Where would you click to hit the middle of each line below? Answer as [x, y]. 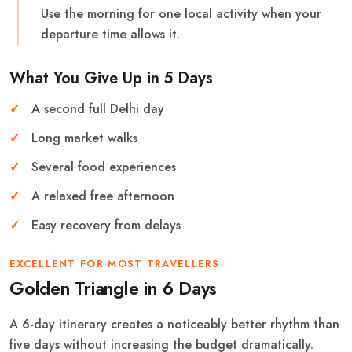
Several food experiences [104, 167]
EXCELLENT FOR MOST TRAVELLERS [115, 264]
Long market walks [84, 138]
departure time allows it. [110, 35]
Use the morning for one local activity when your [181, 14]
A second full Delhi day [98, 109]
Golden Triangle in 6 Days [114, 289]
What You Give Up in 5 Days [111, 79]
